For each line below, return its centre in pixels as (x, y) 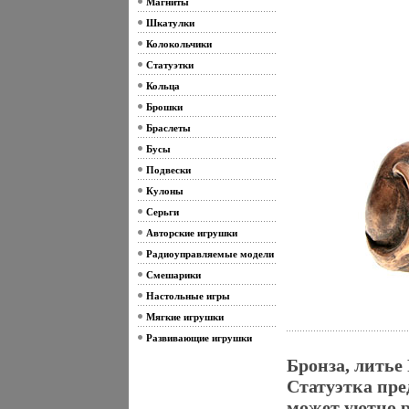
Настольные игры (188, 296)
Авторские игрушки (191, 233)
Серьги (162, 212)
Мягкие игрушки (184, 317)
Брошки (164, 107)
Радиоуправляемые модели (210, 254)
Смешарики (173, 275)
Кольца (163, 86)
